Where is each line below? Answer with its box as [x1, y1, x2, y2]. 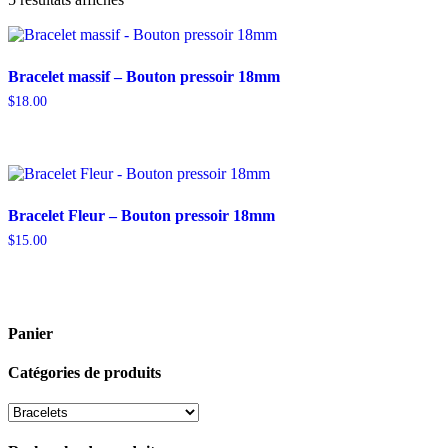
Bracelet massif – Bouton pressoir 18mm [8, 67, 280, 85]
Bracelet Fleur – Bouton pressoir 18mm [8, 206, 275, 224]
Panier [8, 324, 53, 342]
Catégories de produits [8, 363, 161, 381]
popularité [123, 25, 186, 43]
